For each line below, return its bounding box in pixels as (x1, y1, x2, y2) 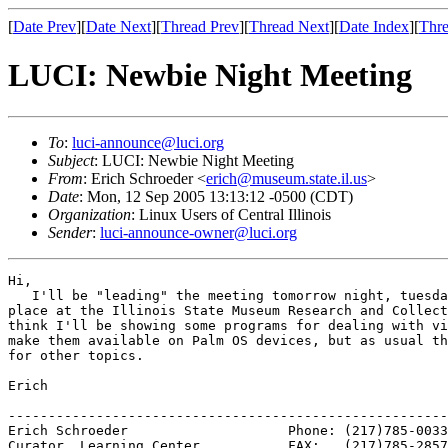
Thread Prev (161, 18, 239, 35)
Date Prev (13, 18, 76, 35)
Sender (48, 223, 92, 241)
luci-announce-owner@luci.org (100, 223, 297, 241)
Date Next (86, 18, 151, 35)
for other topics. (8, 347, 144, 363)
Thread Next (249, 18, 329, 35)
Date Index (339, 18, 409, 35)
